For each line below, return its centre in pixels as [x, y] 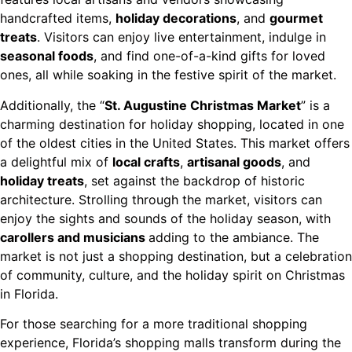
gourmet [296, 18]
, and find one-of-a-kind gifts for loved [209, 56]
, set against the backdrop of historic [194, 180]
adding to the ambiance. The [234, 237]
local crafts [146, 161]
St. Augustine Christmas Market [203, 105]
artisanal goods [234, 161]
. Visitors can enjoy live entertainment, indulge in [181, 37]
